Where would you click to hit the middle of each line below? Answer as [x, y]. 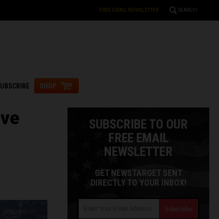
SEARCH [187, 10]
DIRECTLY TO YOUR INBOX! [138, 183]
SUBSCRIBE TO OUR [138, 124]
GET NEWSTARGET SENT [138, 173]
